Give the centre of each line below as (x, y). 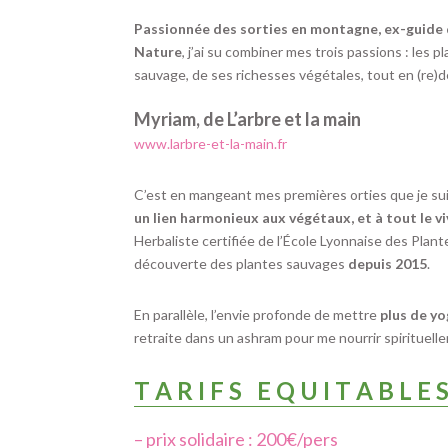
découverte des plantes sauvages (241, 263)
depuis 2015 (388, 263)
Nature (158, 51)
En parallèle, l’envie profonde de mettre (257, 314)
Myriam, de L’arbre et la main (248, 118)
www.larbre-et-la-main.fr (211, 143)
